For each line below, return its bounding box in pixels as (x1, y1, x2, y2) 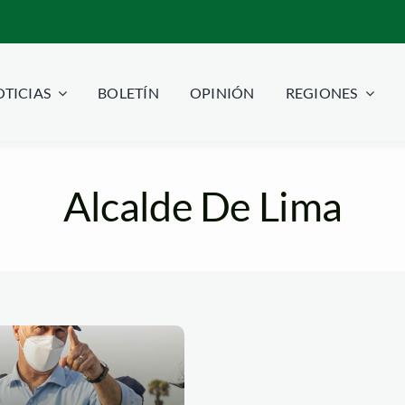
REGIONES (285, 84, 358, 102)
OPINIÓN (189, 84, 255, 102)
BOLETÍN (98, 84, 159, 102)
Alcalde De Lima (62, 181, 343, 231)
